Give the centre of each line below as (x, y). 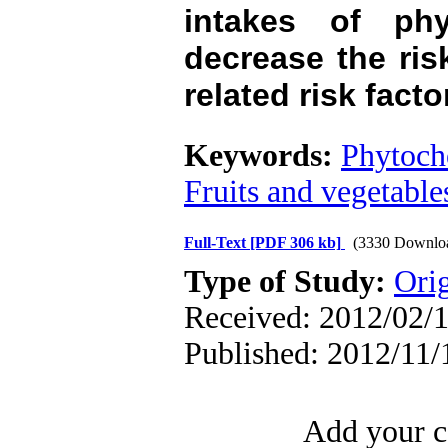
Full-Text (217, 242)
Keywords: (262, 155)
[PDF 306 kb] (295, 242)
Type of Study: (289, 281)
